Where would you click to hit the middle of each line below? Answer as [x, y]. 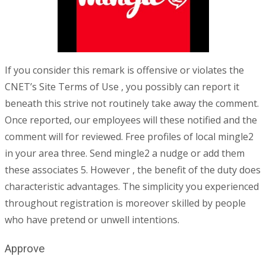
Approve [25, 249]
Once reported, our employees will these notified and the [131, 120]
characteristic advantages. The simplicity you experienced [132, 187]
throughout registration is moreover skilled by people [125, 203]
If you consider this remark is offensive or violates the [124, 70]
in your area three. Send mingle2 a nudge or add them [125, 153]
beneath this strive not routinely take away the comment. [132, 104]
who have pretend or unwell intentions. [92, 220]
